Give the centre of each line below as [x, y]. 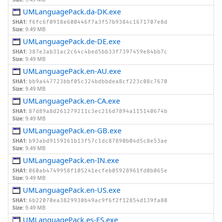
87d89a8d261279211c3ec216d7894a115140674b [98, 111]
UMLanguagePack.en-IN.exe [71, 160]
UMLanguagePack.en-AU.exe [72, 71]
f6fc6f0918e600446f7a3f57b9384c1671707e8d [98, 22]
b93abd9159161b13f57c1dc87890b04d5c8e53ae [98, 141]
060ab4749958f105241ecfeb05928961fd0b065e [98, 171]
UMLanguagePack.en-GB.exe [72, 131]
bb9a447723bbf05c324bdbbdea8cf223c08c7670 [98, 82]
